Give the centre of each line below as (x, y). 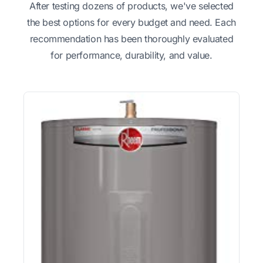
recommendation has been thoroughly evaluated (131, 38)
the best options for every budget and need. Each (131, 22)
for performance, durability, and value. (131, 55)
